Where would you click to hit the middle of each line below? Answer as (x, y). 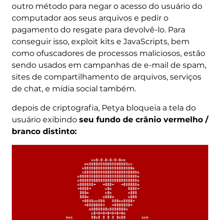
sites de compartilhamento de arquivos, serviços (106, 77)
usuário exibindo (45, 119)
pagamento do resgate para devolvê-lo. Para (98, 29)
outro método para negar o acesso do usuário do (107, 6)
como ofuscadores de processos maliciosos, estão (108, 53)
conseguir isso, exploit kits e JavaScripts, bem (100, 41)
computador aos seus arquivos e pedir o (90, 18)
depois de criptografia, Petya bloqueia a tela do (104, 108)
